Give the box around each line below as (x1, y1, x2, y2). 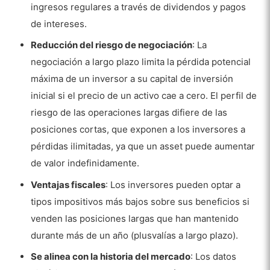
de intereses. (31, 17, 87, 30)
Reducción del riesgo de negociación (31, 39, 193, 51)
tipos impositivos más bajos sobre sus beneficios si (31, 195, 250, 207)
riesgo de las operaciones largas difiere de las (31, 107, 228, 119)
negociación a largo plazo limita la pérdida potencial (31, 56, 251, 68)
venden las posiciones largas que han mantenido (31, 212, 239, 224)
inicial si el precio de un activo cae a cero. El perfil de (31, 90, 257, 102)
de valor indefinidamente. (31, 157, 140, 169)
